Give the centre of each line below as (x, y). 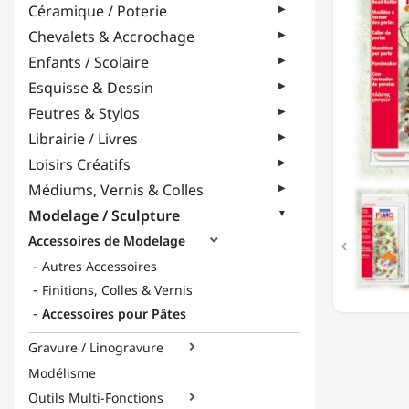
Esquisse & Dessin (91, 88)
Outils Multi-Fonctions (96, 398)
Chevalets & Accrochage (111, 37)
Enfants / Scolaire (89, 62)
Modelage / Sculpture (104, 215)
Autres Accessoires (100, 266)
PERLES (373, 50)
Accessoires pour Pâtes (114, 314)
